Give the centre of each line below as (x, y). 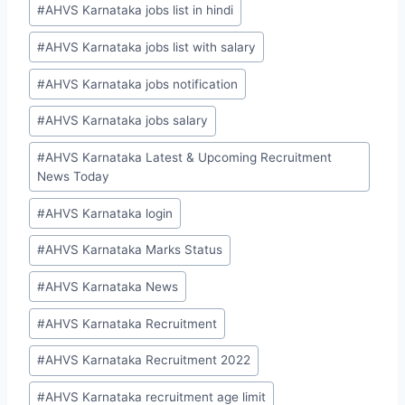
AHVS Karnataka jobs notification (142, 84)
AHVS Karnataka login (109, 213)
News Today (74, 176)
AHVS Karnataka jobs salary (127, 121)
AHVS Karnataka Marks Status (134, 250)
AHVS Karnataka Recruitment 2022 (148, 360)
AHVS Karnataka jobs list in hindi (140, 10)
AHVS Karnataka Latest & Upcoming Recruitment (189, 157)
